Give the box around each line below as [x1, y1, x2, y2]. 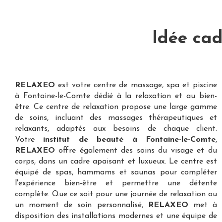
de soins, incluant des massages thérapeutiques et [15, 114, 217, 122]
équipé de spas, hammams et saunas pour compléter [15, 168, 217, 176]
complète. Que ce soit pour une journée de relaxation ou [15, 190, 217, 198]
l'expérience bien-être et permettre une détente [15, 179, 217, 187]
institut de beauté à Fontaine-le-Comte [43, 136, 216, 144]
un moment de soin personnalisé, [15, 201, 143, 209]
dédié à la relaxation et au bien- [90, 92, 217, 100]
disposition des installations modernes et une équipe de [15, 212, 217, 220]
